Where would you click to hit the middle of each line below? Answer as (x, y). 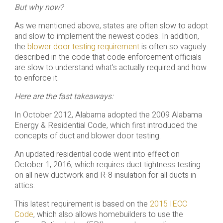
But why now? (39, 7)
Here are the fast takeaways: (64, 96)
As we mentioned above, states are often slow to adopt (111, 26)
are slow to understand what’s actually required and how (110, 67)
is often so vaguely (173, 47)
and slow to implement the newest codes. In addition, (107, 36)
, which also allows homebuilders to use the (108, 214)
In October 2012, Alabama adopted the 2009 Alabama (108, 115)
